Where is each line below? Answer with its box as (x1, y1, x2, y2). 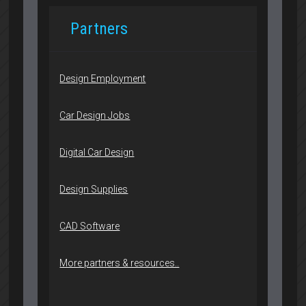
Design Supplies (59, 184, 128, 195)
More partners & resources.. (59, 258, 180, 269)
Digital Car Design (59, 147, 135, 158)
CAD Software (59, 221, 120, 232)
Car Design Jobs (59, 110, 130, 122)
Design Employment (59, 73, 146, 85)
